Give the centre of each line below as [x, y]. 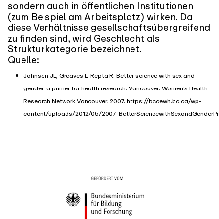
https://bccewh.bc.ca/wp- [164, 101]
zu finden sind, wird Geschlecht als [84, 38]
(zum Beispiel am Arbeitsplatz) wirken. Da [100, 17]
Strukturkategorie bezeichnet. [75, 49]
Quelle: [23, 60]
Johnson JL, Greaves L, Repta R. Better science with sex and [109, 76]
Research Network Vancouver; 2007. [75, 101]
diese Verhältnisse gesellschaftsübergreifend [109, 28]
